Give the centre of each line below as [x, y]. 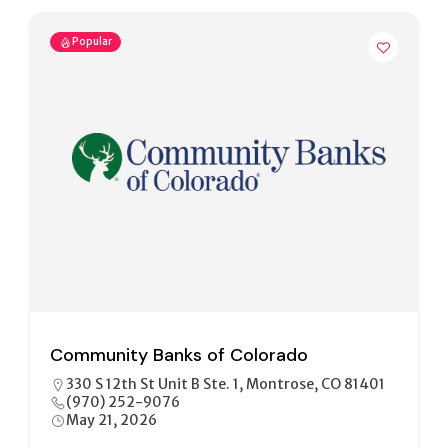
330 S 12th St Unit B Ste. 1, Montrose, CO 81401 [225, 384]
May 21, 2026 [111, 420]
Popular [92, 41]
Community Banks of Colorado [179, 355]
